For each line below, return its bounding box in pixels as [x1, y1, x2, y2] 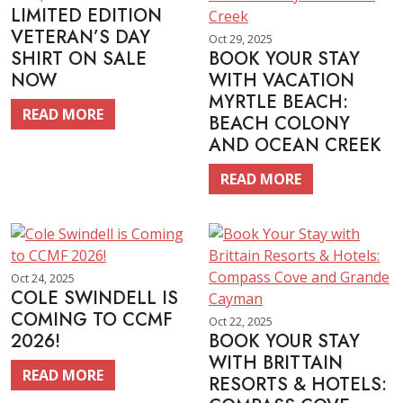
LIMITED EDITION [11, 3, 162, 29]
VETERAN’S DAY [11, 24, 150, 50]
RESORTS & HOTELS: [209, 372, 387, 398]
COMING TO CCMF [11, 307, 173, 333]
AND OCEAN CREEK [209, 132, 381, 158]
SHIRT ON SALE [11, 46, 147, 72]
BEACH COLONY [209, 111, 350, 137]
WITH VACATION [209, 67, 354, 94]
